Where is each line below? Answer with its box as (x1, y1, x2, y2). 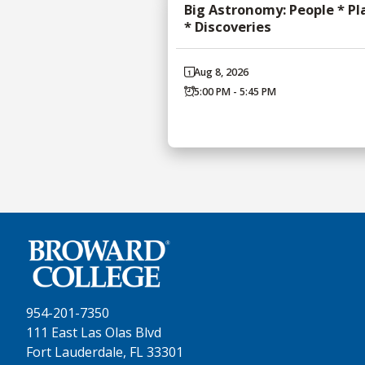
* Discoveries (184, 17, 271, 37)
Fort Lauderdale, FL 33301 (26, 343, 183, 362)
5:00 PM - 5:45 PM (194, 85, 276, 99)
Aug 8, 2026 (194, 65, 248, 80)
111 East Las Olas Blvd (26, 323, 161, 342)
